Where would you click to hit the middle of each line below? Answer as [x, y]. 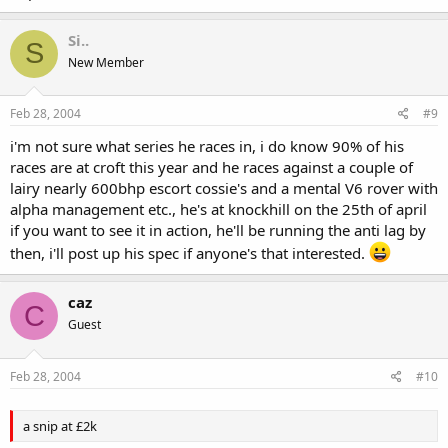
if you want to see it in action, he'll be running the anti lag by [218, 230]
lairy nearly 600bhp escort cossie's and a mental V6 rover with [224, 188]
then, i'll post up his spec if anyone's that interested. [189, 253]
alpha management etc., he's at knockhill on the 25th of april [218, 209]
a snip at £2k [60, 425]
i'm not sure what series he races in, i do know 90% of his [207, 146]
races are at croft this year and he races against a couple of [211, 167]
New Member [106, 62]
